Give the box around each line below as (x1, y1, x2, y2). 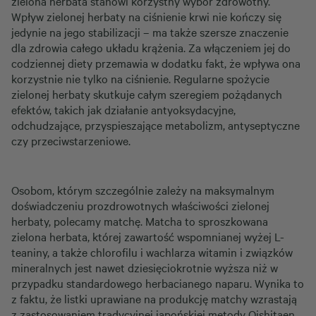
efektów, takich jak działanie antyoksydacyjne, (11, 102, 236, 117)
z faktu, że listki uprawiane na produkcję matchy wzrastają (11, 291, 297, 306)
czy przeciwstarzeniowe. (11, 133, 130, 148)
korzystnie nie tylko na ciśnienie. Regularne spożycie (11, 71, 269, 86)
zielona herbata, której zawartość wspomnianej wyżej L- (11, 229, 284, 244)
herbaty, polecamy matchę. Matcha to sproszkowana (11, 213, 268, 229)
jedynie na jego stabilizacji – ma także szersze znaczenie (11, 24, 288, 39)
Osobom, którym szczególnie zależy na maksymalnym (11, 182, 274, 197)
